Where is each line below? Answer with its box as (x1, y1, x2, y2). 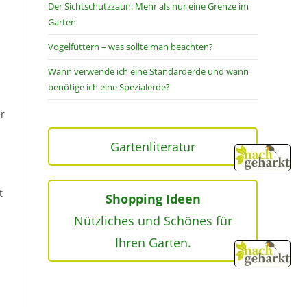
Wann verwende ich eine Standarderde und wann (48, 65, 249, 77)
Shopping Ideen (105, 191, 201, 207)
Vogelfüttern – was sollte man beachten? (48, 40, 213, 53)
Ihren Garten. (114, 234, 191, 251)
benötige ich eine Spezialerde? (48, 81, 170, 93)
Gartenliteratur (110, 138, 195, 155)
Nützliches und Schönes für (73, 212, 232, 229)
